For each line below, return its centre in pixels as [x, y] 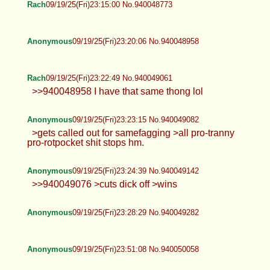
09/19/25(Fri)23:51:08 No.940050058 [135, 249]
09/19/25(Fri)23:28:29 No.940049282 [135, 212]
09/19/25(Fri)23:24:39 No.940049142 [135, 171]
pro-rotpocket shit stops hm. [85, 142]
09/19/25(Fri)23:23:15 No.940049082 [135, 119]
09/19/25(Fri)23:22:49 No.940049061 [109, 78]
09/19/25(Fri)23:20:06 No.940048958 [135, 41]
